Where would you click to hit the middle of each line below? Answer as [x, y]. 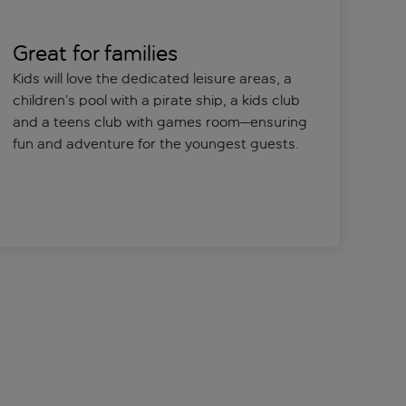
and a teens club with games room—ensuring [160, 122]
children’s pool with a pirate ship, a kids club [157, 101]
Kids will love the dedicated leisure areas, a [153, 79]
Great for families [96, 54]
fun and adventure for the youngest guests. [156, 144]
